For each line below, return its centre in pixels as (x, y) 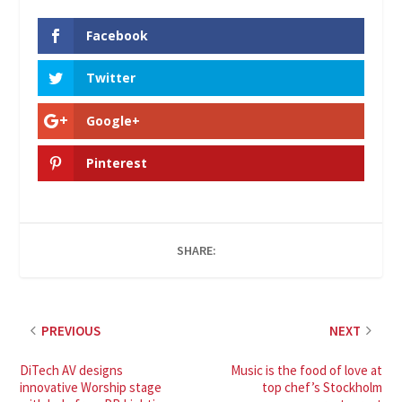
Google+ (114, 120)
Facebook (118, 35)
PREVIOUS (71, 330)
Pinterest (117, 162)
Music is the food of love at (306, 370)
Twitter (111, 78)
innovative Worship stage (91, 387)
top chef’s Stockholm (322, 387)
